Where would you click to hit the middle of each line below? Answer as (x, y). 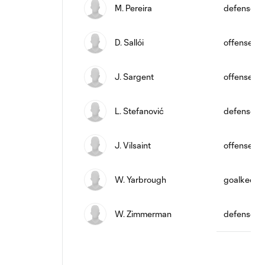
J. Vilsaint (133, 145)
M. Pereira (133, 8)
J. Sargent (134, 77)
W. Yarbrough (140, 180)
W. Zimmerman (143, 214)
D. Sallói (129, 42)
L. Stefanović (139, 111)
